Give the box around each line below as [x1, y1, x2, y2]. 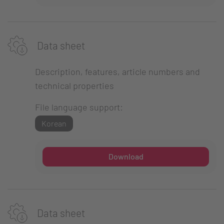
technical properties [35, 79, 114, 91]
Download [108, 151, 143, 161]
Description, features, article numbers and [35, 65, 200, 77]
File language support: [35, 101, 123, 112]
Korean [41, 118, 66, 128]
